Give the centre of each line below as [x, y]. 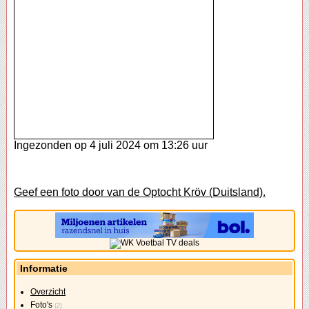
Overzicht [48, 292]
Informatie [44, 269]
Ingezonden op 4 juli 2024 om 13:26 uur [111, 146]
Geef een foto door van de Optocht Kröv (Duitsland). [140, 192]
